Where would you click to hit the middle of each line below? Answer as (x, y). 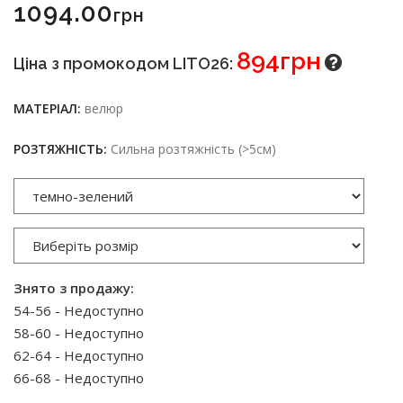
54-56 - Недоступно (79, 310)
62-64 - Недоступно (79, 355)
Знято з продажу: (74, 287)
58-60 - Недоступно (79, 332)
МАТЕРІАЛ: (47, 108)
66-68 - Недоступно (79, 377)
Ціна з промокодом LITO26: (125, 63)
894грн (279, 60)
